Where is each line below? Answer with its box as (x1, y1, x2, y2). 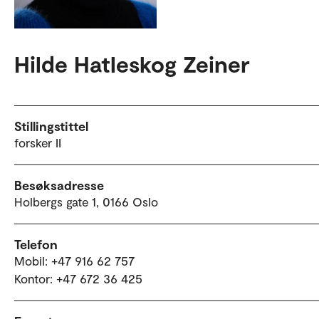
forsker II (14, 135, 61, 150)
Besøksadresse (14, 177, 104, 194)
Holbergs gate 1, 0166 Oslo (14, 194, 158, 209)
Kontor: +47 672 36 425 (14, 271, 142, 286)
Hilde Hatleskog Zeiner (14, 50, 250, 78)
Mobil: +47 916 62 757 (14, 253, 135, 268)
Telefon (14, 236, 58, 253)
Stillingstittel (14, 118, 88, 135)
